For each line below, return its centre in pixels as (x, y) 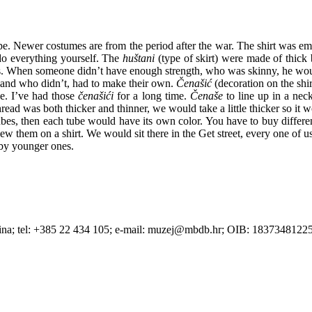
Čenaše (206, 95)
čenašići (96, 95)
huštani (139, 58)
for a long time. (152, 95)
